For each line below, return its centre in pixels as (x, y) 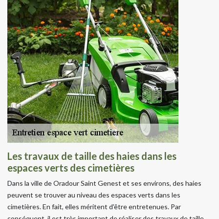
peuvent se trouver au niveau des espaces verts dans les (94, 195)
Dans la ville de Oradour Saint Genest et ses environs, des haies (104, 183)
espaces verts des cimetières (71, 167)
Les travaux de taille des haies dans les (92, 156)
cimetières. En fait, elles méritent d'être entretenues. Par (94, 206)
